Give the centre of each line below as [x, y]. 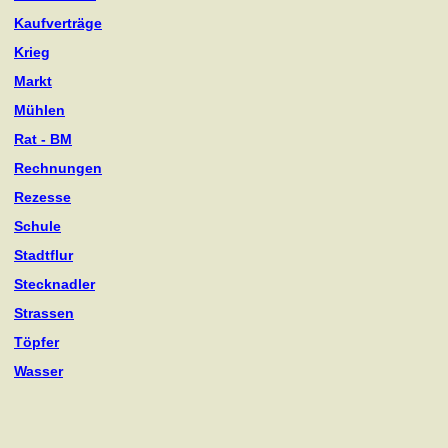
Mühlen [39, 110]
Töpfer [36, 342]
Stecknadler [54, 284]
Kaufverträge [58, 23]
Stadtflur [43, 255]
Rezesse [42, 197]
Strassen [44, 313]
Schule [37, 226]
